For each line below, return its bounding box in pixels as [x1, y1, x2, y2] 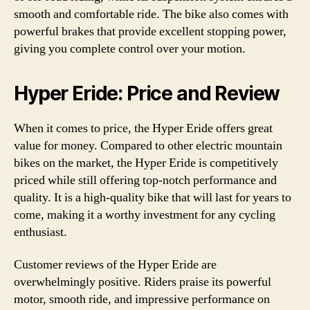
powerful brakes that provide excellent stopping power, [14, 23, 286, 39]
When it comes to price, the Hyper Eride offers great [14, 120, 273, 136]
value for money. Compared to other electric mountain [14, 137, 282, 154]
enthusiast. [14, 224, 67, 240]
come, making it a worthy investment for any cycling [14, 206, 275, 223]
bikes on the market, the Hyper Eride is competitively [14, 154, 278, 171]
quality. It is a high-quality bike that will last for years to [14, 189, 291, 206]
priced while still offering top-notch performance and [14, 172, 277, 188]
